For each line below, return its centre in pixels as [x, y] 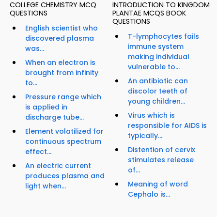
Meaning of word [158, 184]
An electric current [58, 166]
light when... [46, 186]
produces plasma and [65, 176]
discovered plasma [60, 39]
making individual [159, 57]
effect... [38, 152]
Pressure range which [63, 97]
